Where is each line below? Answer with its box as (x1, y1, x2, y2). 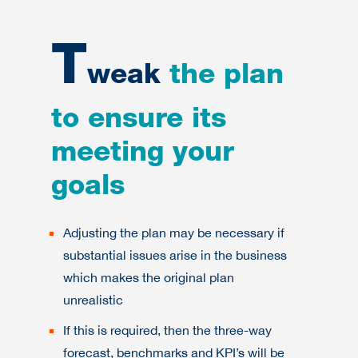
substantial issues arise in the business (63, 247, 287, 263)
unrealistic (63, 292, 123, 308)
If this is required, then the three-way (63, 322, 272, 338)
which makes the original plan (63, 269, 234, 285)
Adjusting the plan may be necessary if (63, 225, 284, 241)
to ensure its (51, 107, 226, 135)
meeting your (51, 141, 234, 169)
